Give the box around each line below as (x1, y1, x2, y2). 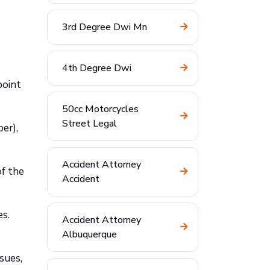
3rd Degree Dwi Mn (62, 20, 147, 34)
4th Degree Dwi (62, 61, 131, 75)
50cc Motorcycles (62, 102, 139, 116)
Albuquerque (62, 228, 117, 241)
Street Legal (62, 117, 117, 130)
